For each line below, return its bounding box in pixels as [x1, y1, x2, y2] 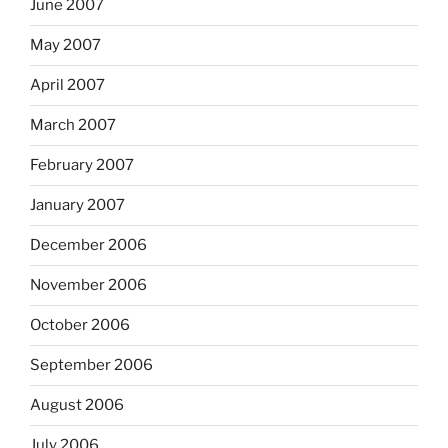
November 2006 [30, 276, 147, 295]
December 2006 [30, 236, 147, 255]
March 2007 [30, 116, 116, 135]
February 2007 [30, 156, 134, 175]
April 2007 [30, 76, 105, 95]
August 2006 [30, 396, 124, 415]
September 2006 [30, 356, 153, 375]
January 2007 [30, 196, 125, 215]
